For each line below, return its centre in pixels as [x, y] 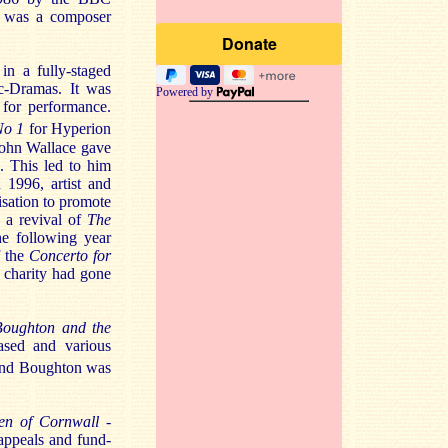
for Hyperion [68, 129]
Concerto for [70, 255]
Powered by [186, 92]
